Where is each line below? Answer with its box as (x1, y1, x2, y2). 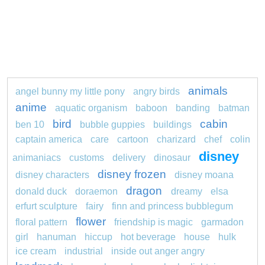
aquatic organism (55, 102, 127, 113)
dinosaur (154, 152, 190, 163)
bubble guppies (80, 119, 147, 130)
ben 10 (15, 119, 44, 130)
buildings (153, 119, 192, 130)
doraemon (75, 186, 118, 196)
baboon (135, 102, 167, 113)
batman (218, 102, 250, 113)
